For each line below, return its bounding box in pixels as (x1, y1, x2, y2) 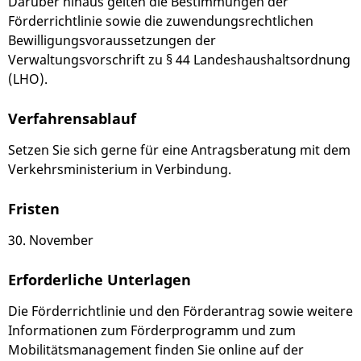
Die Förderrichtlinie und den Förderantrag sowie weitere (8, 302, 353, 321)
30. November (8, 231, 93, 250)
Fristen (8, 198, 60, 218)
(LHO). (8, 70, 48, 89)
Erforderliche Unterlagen (8, 269, 191, 289)
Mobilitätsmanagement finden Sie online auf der (8, 341, 304, 359)
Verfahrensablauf (8, 108, 136, 128)
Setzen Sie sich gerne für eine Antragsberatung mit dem (8, 141, 351, 160)
